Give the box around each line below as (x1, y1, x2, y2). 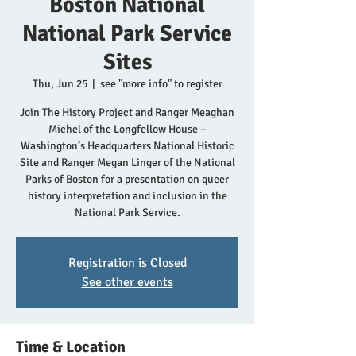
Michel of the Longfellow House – (48, 122, 206, 136)
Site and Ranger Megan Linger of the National (19, 156, 235, 169)
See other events (81, 274, 173, 290)
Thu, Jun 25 (32, 77, 87, 91)
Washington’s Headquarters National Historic (20, 139, 234, 153)
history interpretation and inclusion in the (27, 189, 227, 203)
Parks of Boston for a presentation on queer (25, 172, 229, 186)
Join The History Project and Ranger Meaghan (20, 106, 234, 119)
